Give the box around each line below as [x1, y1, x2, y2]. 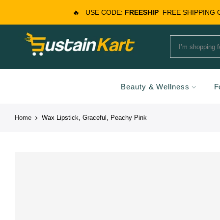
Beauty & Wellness [121, 82, 190, 91]
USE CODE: [85, 8, 123, 16]
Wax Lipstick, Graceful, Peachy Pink [42, 114, 147, 121]
